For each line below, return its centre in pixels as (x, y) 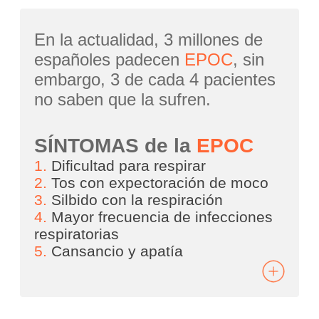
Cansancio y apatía (115, 251)
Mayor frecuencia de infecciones (160, 217)
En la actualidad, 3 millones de (149, 39)
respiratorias (77, 234)
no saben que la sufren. (123, 99)
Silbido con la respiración (135, 200)
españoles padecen (110, 59)
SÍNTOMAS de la (116, 145)
